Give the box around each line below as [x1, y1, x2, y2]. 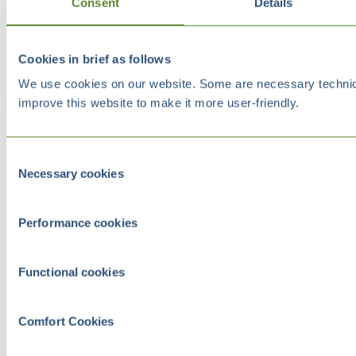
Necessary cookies [18, 166, 124, 180]
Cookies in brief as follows [18, 52, 171, 66]
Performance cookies [18, 215, 137, 230]
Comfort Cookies [18, 314, 114, 328]
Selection [6, 169, 54, 184]
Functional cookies [18, 265, 125, 279]
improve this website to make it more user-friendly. [18, 95, 300, 110]
